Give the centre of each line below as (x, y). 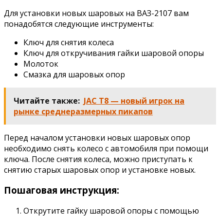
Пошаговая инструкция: (62, 190)
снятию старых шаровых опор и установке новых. (100, 170)
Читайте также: (47, 100)
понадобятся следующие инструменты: (79, 24)
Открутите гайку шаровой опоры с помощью (111, 211)
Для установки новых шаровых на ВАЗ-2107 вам (96, 13)
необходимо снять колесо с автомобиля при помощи (106, 148)
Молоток (41, 64)
